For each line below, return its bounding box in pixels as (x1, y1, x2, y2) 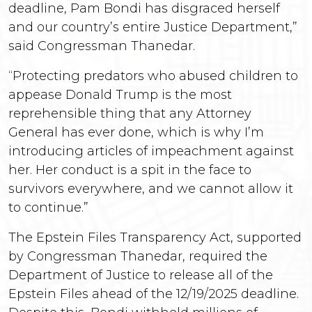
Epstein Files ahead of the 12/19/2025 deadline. (8, 286, 299, 302)
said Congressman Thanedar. (8, 38, 195, 54)
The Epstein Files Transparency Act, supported (8, 230, 302, 245)
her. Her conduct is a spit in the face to (8, 162, 251, 178)
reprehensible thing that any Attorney (8, 106, 251, 121)
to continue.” (8, 200, 88, 215)
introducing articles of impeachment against (8, 143, 294, 159)
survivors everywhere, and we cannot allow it (8, 181, 293, 196)
